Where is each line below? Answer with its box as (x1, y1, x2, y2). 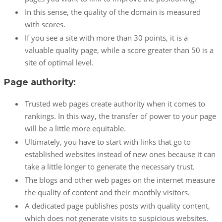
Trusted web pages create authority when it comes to (25, 99, 205, 109)
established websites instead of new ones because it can (25, 149, 216, 159)
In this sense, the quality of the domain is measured (25, 7, 201, 17)
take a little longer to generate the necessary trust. (25, 162, 195, 171)
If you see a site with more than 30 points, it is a (25, 33, 188, 43)
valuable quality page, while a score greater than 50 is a (25, 45, 214, 55)
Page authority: (4, 77, 76, 87)
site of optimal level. (25, 57, 94, 67)
